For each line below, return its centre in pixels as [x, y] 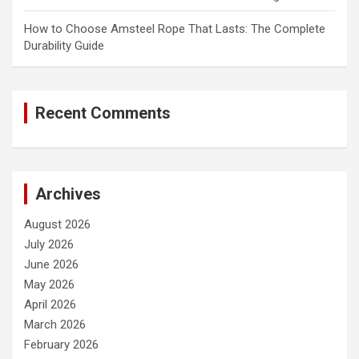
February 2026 [61, 344]
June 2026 [51, 264]
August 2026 [57, 224]
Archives [68, 194]
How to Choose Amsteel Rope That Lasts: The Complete [175, 28]
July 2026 [49, 244]
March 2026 [55, 324]
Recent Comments [103, 113]
